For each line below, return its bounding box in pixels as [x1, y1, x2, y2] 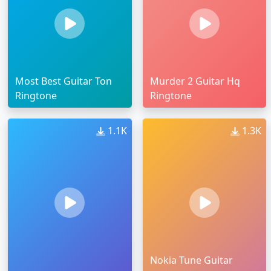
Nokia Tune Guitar [149, 253, 233, 267]
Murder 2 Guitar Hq [149, 74, 240, 88]
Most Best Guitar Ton [15, 74, 112, 88]
